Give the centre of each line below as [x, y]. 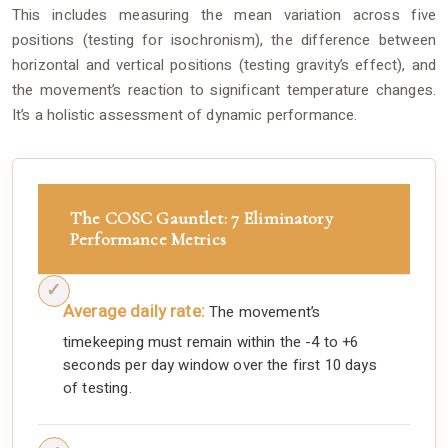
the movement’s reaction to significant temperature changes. [224, 89]
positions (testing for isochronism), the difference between [224, 39]
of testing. [97, 388]
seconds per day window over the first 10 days [220, 365]
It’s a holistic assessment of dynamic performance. [185, 114]
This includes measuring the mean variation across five [224, 14]
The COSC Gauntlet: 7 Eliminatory [201, 217]
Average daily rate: [134, 311]
